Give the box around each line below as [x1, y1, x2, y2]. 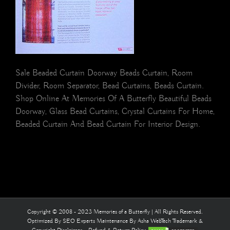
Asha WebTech [138, 217, 172, 225]
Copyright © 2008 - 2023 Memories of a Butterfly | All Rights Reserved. [27, 208, 203, 216]
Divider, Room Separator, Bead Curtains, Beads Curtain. [15, 81, 204, 92]
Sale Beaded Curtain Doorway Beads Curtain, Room [15, 68, 193, 79]
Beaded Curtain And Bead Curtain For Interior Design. [15, 119, 200, 130]
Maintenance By [97, 217, 138, 225]
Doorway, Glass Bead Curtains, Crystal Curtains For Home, [15, 106, 215, 118]
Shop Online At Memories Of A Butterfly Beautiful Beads [15, 93, 212, 105]
